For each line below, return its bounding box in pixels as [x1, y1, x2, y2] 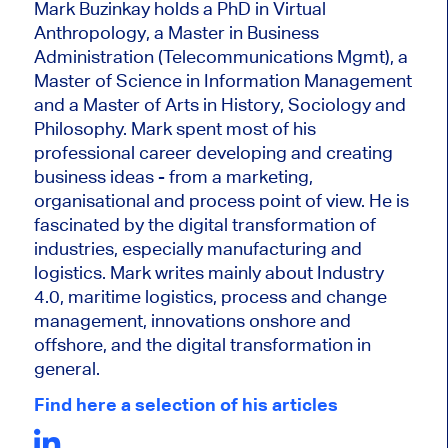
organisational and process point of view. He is [33, 189, 409, 211]
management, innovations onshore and [33, 309, 351, 331]
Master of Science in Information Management [33, 69, 412, 91]
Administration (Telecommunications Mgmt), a [33, 45, 408, 67]
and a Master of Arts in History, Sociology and [33, 93, 406, 115]
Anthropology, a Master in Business [33, 21, 319, 43]
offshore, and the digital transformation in [33, 333, 371, 355]
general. [33, 357, 104, 379]
